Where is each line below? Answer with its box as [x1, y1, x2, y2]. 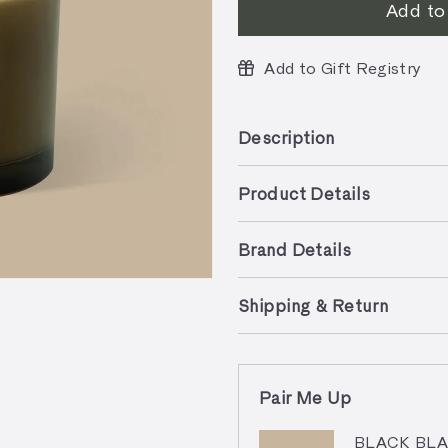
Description [238, 127, 335, 147]
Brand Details [238, 239, 352, 259]
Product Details [238, 183, 371, 203]
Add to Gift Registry [264, 58, 422, 77]
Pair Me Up [259, 387, 352, 407]
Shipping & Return [238, 295, 389, 315]
